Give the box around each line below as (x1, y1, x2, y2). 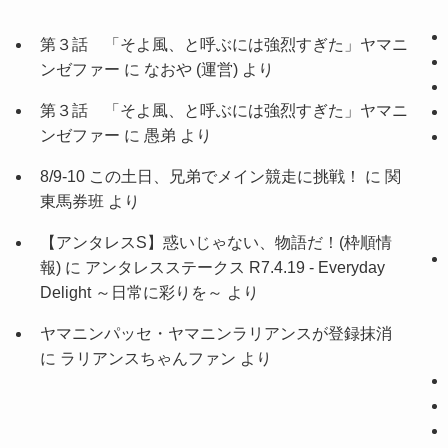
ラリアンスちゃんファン (60, 350, 236, 368)
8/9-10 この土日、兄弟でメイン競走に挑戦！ (40, 168, 361, 186)
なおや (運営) (144, 61, 238, 79)
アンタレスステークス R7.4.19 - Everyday (85, 259, 385, 277)
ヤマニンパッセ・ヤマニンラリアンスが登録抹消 (40, 325, 392, 343)
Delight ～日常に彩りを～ (40, 284, 223, 302)
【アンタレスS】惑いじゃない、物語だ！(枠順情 (40, 234, 392, 252)
